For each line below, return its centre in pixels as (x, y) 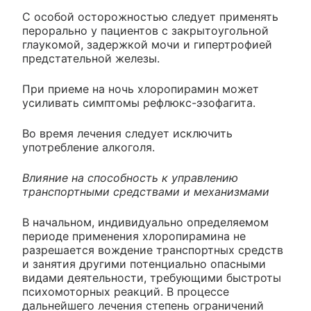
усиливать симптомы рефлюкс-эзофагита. (139, 103)
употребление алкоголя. (89, 148)
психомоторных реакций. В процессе (126, 292)
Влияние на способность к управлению (130, 178)
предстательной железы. (91, 59)
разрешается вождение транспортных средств (153, 250)
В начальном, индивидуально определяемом (145, 222)
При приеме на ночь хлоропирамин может (141, 89)
